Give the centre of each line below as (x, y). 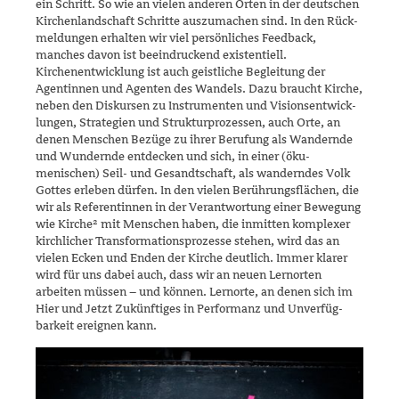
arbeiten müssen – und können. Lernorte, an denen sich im (194, 292)
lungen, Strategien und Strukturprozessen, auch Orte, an (188, 123)
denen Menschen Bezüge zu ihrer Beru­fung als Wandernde (194, 140)
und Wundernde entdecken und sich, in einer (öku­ (173, 157)
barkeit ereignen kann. (96, 326)
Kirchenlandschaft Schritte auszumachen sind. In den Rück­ (197, 21)
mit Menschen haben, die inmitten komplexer (224, 224)
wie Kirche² (67, 224)
